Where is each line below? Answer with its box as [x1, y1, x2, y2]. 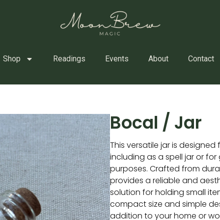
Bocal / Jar [110, 110, 202, 135]
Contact [188, 54, 214, 63]
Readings [53, 54, 85, 63]
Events [105, 54, 129, 63]
